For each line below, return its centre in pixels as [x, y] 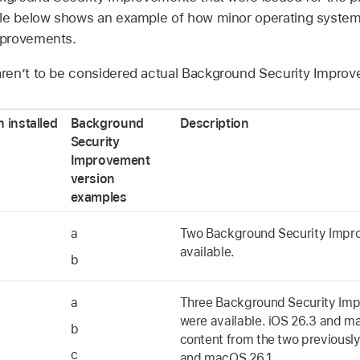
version [93, 179]
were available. [224, 321]
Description [214, 124]
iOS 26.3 [292, 321]
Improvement [110, 161]
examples [98, 198]
